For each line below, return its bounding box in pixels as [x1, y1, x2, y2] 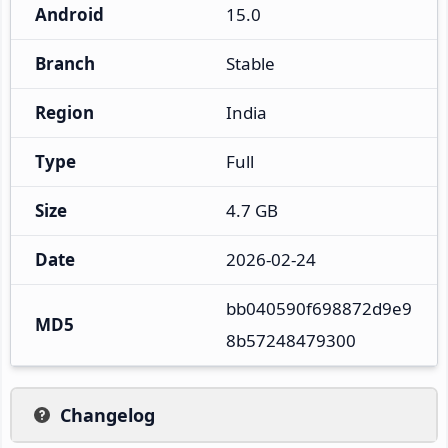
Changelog [60, 402, 155, 427]
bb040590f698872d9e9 [226, 296, 412, 320]
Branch [35, 51, 95, 75]
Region [35, 100, 94, 124]
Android [35, 2, 104, 26]
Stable [226, 51, 275, 75]
